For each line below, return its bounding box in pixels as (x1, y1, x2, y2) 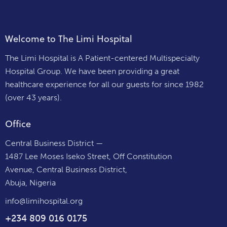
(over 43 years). (5, 92, 64, 102)
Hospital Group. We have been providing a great (5, 66, 179, 76)
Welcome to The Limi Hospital (5, 32, 132, 46)
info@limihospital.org (5, 196, 83, 206)
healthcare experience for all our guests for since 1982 (5, 79, 204, 89)
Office (5, 118, 31, 131)
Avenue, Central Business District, (5, 164, 127, 174)
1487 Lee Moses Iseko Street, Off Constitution (5, 151, 172, 161)
